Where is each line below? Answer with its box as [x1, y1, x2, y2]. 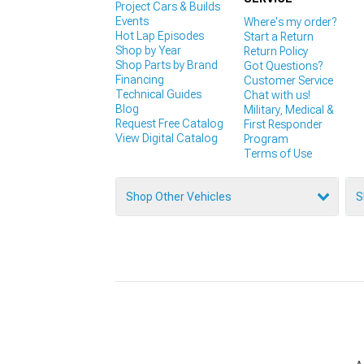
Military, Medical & [243, 103, 334, 117]
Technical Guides [115, 88, 201, 102]
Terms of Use [243, 147, 312, 161]
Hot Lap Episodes [115, 29, 204, 43]
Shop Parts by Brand [115, 58, 218, 72]
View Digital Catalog [115, 132, 218, 145]
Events [115, 15, 149, 28]
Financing [115, 73, 164, 87]
